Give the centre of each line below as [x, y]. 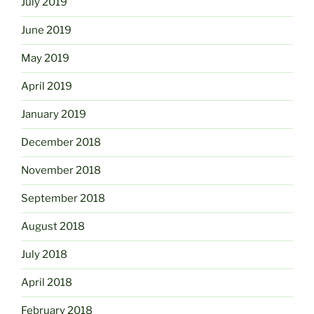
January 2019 [54, 115]
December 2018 [61, 143]
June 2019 [46, 30]
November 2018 [61, 171]
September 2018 [63, 199]
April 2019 [47, 87]
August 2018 [53, 227]
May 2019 [45, 59]
